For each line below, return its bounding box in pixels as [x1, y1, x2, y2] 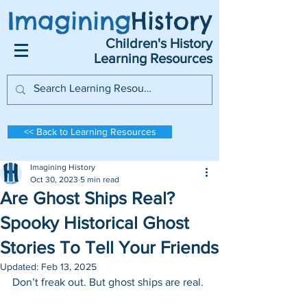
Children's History [106, 36, 212, 51]
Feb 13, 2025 [41, 261, 97, 272]
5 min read [80, 175, 119, 184]
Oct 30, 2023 [30, 175, 78, 184]
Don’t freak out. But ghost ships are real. [12, 276, 206, 288]
